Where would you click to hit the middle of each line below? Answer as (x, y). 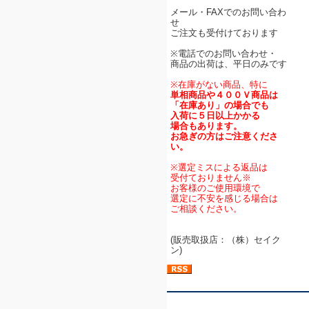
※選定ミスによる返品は (219, 167)
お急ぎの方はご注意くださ (224, 136)
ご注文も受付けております (224, 33)
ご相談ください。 (206, 209)
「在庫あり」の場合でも (220, 105)
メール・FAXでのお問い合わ (228, 12)
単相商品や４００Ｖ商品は (224, 95)
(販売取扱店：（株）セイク (226, 240)
